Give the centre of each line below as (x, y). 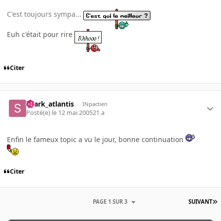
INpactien (95, 104)
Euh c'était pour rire (41, 34)
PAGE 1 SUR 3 (111, 202)
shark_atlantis (50, 104)
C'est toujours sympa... (45, 14)
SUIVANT (201, 202)
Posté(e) (39, 113)
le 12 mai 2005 (73, 113)
